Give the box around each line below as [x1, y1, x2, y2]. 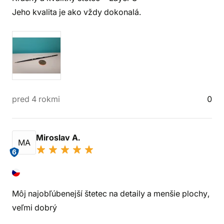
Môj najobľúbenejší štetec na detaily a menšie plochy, [12, 188, 209, 198]
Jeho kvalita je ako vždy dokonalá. [12, 7, 141, 17]
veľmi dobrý [12, 202, 57, 212]
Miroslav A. [36, 132, 82, 142]
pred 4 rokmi [12, 94, 60, 104]
